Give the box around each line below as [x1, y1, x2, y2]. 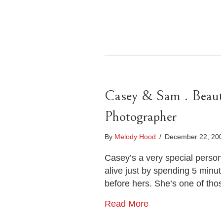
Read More [105, 199, 148, 209]
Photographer [105, 108, 177, 125]
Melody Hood [114, 133, 156, 141]
